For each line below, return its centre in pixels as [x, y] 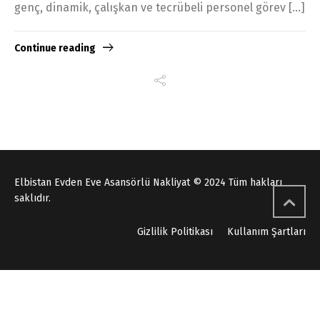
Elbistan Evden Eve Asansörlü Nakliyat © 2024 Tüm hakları [148, 183]
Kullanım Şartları [266, 232]
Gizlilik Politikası [175, 232]
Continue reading [55, 49]
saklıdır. [32, 199]
